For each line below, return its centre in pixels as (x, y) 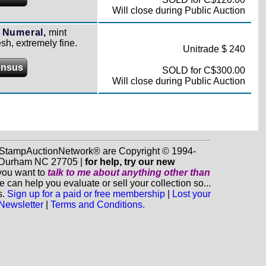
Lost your (191, 194)
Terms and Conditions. (97, 205)
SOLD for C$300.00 (203, 70)
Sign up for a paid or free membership (86, 194)
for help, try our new (129, 162)
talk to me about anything (105, 172)
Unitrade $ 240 (214, 49)
